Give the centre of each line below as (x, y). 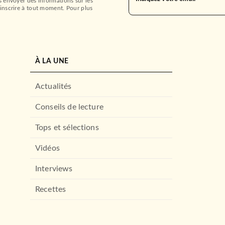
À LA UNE (52, 61)
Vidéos (47, 148)
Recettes (51, 189)
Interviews (54, 168)
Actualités (53, 86)
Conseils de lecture (69, 107)
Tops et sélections (67, 127)
